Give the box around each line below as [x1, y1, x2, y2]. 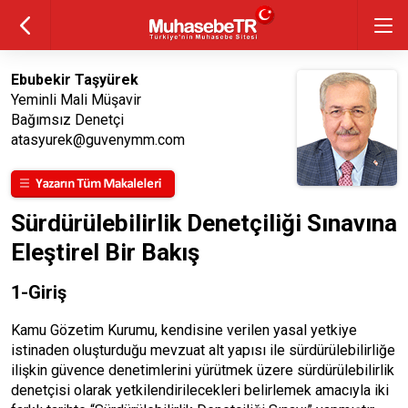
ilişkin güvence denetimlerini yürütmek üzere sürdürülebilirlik [11, 362, 394, 379]
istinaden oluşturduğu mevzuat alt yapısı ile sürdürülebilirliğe [11, 342, 395, 359]
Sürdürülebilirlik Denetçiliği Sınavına [11, 209, 397, 237]
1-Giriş [11, 281, 66, 303]
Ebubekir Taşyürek [11, 71, 138, 88]
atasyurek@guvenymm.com [11, 131, 185, 148]
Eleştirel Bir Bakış [11, 239, 199, 266]
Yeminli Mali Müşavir [11, 91, 141, 108]
